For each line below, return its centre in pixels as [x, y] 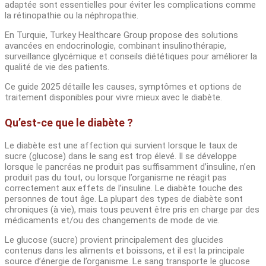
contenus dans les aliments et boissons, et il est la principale [125, 251]
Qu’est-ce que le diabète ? [69, 123]
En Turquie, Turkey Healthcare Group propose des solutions [121, 35]
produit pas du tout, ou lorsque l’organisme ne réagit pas [116, 178]
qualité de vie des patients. [57, 67]
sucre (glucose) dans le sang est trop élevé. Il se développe [121, 156]
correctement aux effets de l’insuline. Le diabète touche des [124, 189]
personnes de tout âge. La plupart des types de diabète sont [124, 199]
